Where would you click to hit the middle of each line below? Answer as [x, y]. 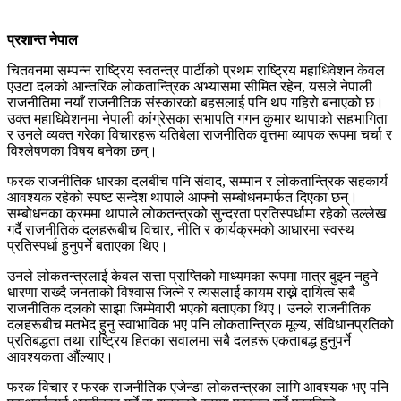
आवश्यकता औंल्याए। [60, 356]
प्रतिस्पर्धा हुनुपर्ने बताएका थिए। [88, 245]
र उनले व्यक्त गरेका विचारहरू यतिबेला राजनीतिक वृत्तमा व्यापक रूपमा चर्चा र [200, 134]
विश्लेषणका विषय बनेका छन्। [82, 150]
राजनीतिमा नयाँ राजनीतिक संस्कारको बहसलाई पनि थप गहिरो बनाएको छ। [196, 102]
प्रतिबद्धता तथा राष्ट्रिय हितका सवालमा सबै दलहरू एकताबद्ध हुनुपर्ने [179, 340]
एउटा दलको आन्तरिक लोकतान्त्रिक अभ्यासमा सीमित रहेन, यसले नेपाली [190, 86]
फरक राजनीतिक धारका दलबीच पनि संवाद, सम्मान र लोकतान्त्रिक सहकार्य [197, 181]
